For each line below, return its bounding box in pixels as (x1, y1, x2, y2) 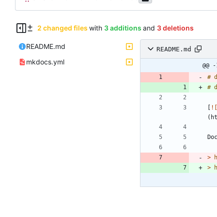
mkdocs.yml (26, 58, 64, 66)
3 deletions (156, 24, 194, 32)
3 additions (104, 24, 141, 32)
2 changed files (37, 24, 88, 32)
